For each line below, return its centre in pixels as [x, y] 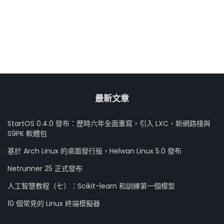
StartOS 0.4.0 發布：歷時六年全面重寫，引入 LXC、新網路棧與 [109, 123]
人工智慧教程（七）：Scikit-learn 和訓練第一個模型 [91, 186]
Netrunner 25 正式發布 [45, 168]
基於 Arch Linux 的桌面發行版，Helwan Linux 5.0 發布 [94, 151]
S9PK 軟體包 [27, 133]
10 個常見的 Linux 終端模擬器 [54, 203]
